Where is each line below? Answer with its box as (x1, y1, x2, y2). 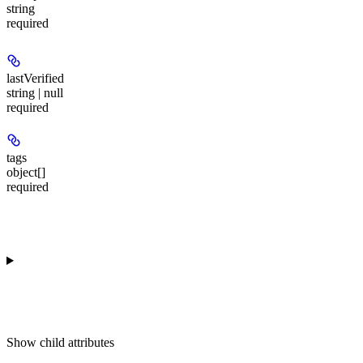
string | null (6, 85, 63, 100)
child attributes (40, 335, 114, 350)
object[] (6, 165, 45, 180)
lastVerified (6, 70, 64, 85)
